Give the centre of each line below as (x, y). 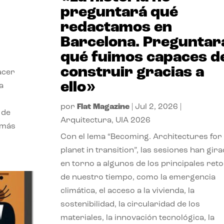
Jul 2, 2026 (156, 107)
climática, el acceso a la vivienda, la (127, 191)
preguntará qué (119, 12)
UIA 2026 (133, 120)
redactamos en (116, 27)
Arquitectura (86, 120)
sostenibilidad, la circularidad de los (130, 204)
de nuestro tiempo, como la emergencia (138, 177)
